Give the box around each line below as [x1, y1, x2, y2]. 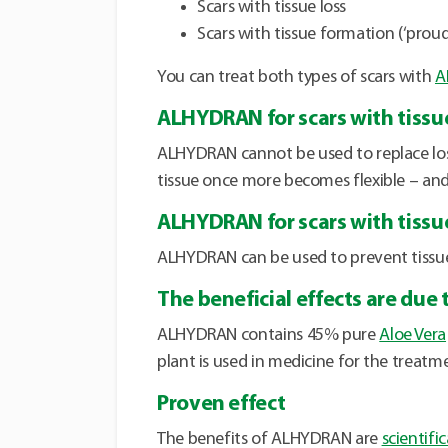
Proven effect [157, 393, 286, 417]
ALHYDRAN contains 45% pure [157, 326, 380, 346]
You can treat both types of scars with [157, 68, 435, 88]
